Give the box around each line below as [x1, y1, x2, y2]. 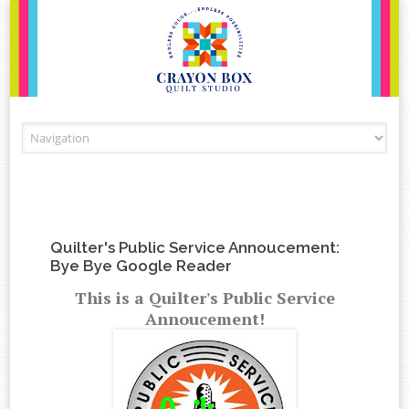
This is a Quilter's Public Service [74, 287, 335, 309]
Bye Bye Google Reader [50, 257, 233, 276]
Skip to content [204, 124, 293, 140]
